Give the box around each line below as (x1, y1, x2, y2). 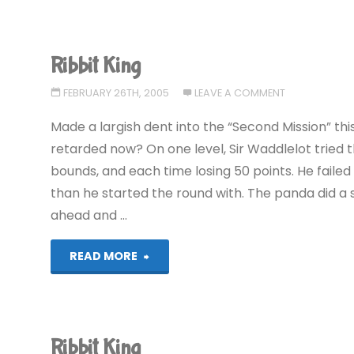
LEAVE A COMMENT (194, 85, 286, 100)
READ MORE (70, 247, 138, 264)
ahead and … (51, 205, 128, 224)
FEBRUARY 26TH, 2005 (62, 85, 169, 100)
